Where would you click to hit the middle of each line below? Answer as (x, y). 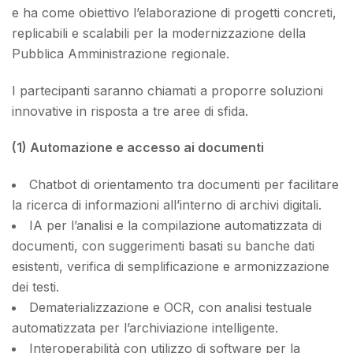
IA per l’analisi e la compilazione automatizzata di (175, 226)
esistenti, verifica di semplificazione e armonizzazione (171, 267)
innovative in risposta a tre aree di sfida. (130, 111)
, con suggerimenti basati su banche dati (194, 246)
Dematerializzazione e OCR (110, 308)
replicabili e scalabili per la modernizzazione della (159, 33)
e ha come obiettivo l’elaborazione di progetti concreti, (174, 12)
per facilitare (299, 185)
